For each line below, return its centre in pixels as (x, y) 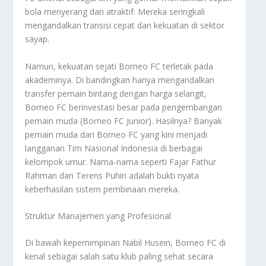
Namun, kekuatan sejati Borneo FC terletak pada (119, 66)
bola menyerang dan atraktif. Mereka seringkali (115, 12)
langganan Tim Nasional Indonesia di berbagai (114, 148)
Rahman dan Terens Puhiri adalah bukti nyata (112, 175)
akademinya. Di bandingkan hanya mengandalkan (120, 80)
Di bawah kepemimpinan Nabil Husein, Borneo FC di (126, 243)
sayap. (37, 39)
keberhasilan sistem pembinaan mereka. (102, 189)
